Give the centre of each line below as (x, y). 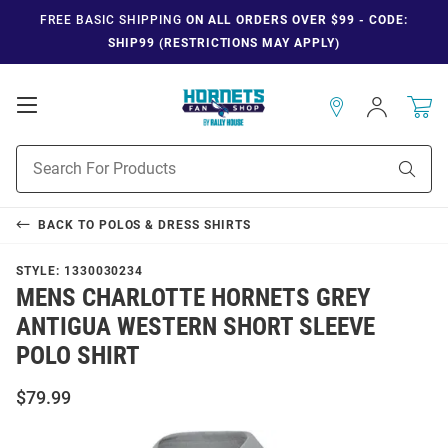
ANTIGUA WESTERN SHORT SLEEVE (195, 326)
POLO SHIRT (78, 355)
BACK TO (68, 224)
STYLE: (40, 270)
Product (41, 154)
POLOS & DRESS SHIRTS (174, 224)
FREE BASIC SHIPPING (111, 20)
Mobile (65, 124)
